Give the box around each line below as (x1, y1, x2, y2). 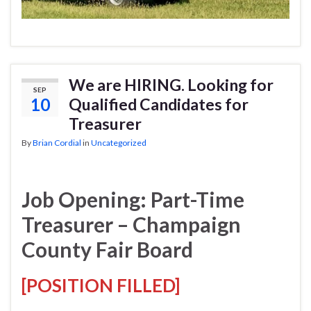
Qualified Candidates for (69, 94, 249, 114)
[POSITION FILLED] (22, 274, 180, 296)
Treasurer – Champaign (22, 211, 241, 237)
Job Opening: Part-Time (22, 186, 244, 212)
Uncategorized (91, 137, 146, 148)
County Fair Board (22, 236, 193, 262)
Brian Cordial (33, 137, 81, 148)
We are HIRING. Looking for (69, 74, 274, 94)
